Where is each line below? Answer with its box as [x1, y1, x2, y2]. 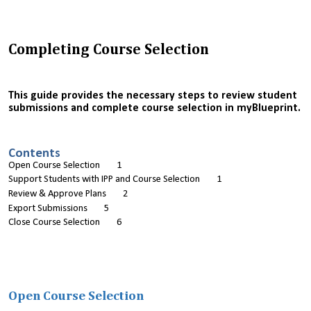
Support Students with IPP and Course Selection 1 [8, 174, 221, 185]
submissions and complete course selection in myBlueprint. [8, 103, 301, 115]
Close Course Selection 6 [8, 217, 121, 228]
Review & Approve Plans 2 [8, 188, 128, 199]
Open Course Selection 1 [8, 160, 121, 171]
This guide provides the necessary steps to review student [8, 90, 297, 102]
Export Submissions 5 [8, 203, 109, 214]
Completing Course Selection [8, 42, 209, 58]
